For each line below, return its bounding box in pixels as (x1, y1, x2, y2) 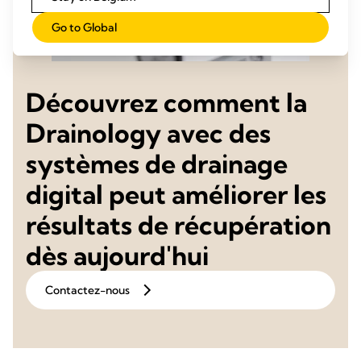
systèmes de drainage (26, 147, 288, 180)
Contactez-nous (45, 283, 130, 297)
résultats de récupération (26, 209, 331, 241)
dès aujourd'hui (26, 239, 209, 272)
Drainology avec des (26, 117, 271, 149)
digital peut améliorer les (26, 178, 326, 210)
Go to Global (52, 20, 117, 35)
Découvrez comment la (26, 86, 307, 118)
